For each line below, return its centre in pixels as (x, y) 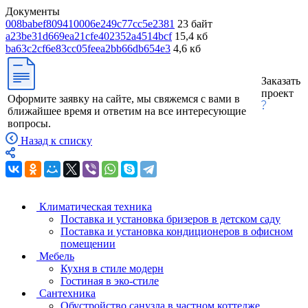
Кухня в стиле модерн (112, 269)
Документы (33, 12)
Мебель (57, 256)
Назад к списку (56, 141)
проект (277, 93)
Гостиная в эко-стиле (110, 281)
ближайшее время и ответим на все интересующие (127, 111)
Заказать (281, 81)
